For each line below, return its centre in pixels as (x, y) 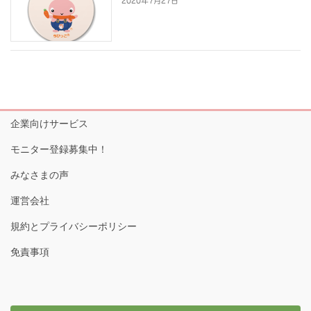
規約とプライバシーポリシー (74, 226)
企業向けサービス (49, 123)
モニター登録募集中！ (59, 149)
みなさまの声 (40, 175)
